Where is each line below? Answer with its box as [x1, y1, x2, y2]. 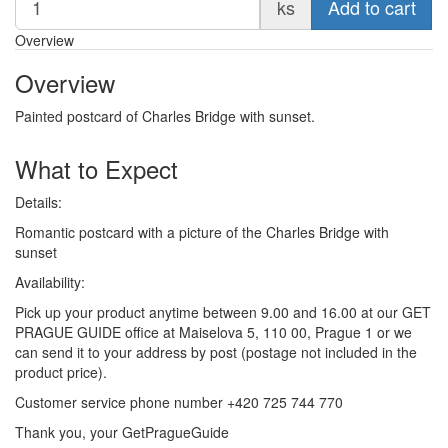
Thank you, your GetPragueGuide [15, 422, 229, 443]
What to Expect [15, 151, 178, 187]
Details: [15, 192, 62, 213]
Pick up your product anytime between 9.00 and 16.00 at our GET [15, 302, 431, 323]
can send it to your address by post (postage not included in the [15, 342, 417, 363]
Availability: [15, 272, 85, 293]
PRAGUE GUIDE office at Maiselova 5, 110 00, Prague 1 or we [15, 322, 412, 343]
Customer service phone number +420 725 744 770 [15, 392, 343, 413]
